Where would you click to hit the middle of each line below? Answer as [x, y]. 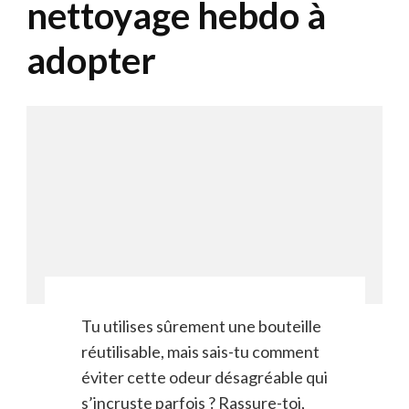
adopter [91, 60]
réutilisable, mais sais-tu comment [200, 351]
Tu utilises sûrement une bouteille [201, 325]
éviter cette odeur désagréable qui [204, 377]
